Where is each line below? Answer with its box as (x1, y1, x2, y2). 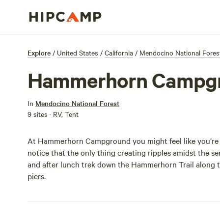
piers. (27, 170, 46, 181)
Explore (27, 48, 51, 57)
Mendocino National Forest (35, 98, 119, 108)
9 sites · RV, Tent (27, 109, 79, 119)
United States (57, 48, 98, 57)
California (105, 48, 133, 57)
